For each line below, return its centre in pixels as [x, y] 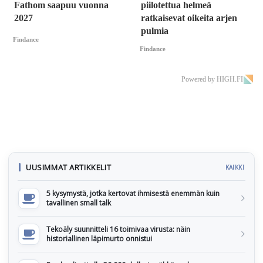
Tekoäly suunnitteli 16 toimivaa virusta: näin [118, 229]
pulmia [155, 31]
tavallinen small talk [79, 203]
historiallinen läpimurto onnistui [99, 238]
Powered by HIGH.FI [212, 79]
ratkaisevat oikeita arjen [189, 18]
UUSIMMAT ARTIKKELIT [69, 167]
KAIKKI [235, 167]
